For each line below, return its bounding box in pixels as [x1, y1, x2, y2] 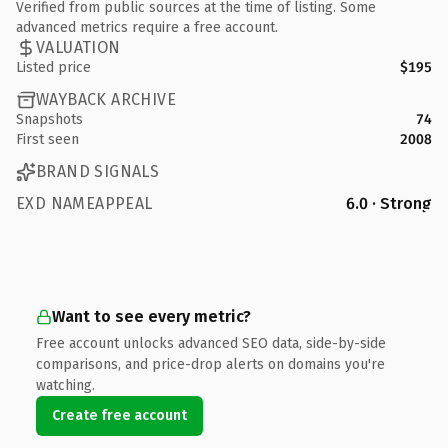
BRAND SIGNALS [36, 162, 160, 181]
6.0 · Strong [346, 193, 432, 213]
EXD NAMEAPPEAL [16, 193, 153, 213]
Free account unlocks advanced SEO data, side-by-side [36, 334, 386, 352]
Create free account [52, 406, 187, 424]
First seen [16, 130, 79, 148]
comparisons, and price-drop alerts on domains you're [36, 355, 385, 373]
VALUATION [36, 38, 121, 57]
